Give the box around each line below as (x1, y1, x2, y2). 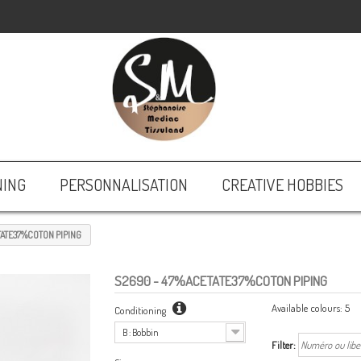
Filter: (271, 338, 296, 351)
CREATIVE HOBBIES (222, 174, 343, 195)
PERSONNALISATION (60, 174, 188, 195)
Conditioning (114, 304, 168, 317)
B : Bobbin (122, 326, 159, 338)
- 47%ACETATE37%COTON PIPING (150, 272, 327, 289)
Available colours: (271, 301, 342, 314)
